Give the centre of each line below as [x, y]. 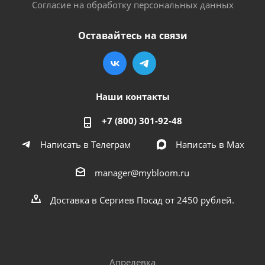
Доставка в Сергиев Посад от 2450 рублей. [142, 200]
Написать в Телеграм [85, 144]
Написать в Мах [210, 144]
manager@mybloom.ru [142, 172]
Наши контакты [132, 96]
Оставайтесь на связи [132, 35]
